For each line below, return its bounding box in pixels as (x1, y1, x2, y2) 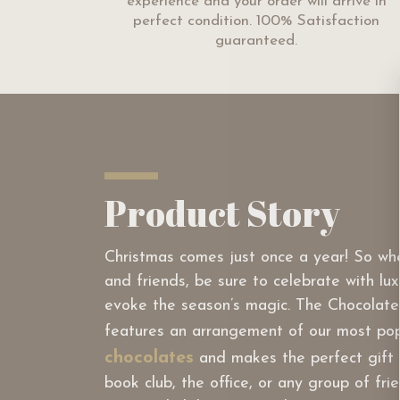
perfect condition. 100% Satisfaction (133, 13, 379, 29)
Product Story (104, 189, 340, 237)
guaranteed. (215, 33, 297, 48)
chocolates (104, 349, 194, 367)
